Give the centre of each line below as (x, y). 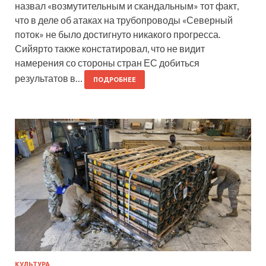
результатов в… (50, 78)
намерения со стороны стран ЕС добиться (107, 62)
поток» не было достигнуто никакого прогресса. (118, 34)
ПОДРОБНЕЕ (115, 79)
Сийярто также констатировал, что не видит (110, 48)
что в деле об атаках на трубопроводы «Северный (124, 20)
